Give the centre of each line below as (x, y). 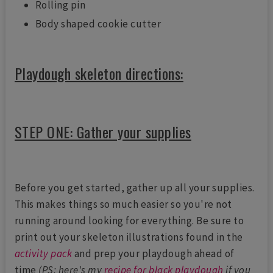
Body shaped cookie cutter (98, 23)
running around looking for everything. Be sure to (129, 221)
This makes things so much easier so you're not (123, 204)
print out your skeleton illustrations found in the (129, 237)
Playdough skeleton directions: (99, 73)
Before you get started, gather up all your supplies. (134, 188)
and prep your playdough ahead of (153, 254)
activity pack (43, 254)
